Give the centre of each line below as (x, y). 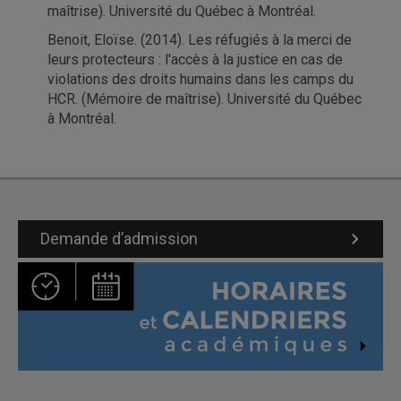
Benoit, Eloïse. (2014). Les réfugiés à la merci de (200, 40)
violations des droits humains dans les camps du (200, 79)
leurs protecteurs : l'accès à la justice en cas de (195, 60)
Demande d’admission (119, 239)
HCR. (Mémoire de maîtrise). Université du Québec (205, 99)
